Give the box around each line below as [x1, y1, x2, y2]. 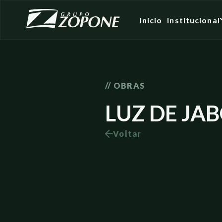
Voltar [113, 129, 142, 138]
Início [139, 15, 163, 25]
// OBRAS [105, 81, 145, 90]
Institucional [167, 15, 220, 25]
